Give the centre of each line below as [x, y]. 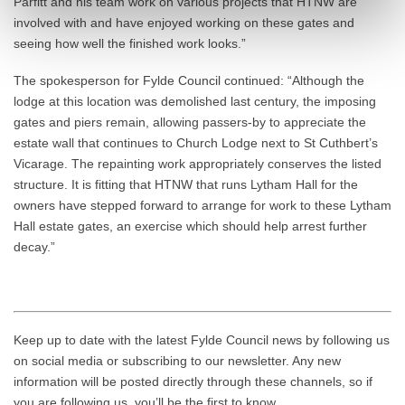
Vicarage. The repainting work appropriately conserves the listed [198, 164]
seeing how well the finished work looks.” [130, 43]
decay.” [34, 247]
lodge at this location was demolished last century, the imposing [195, 101]
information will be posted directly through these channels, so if [193, 381]
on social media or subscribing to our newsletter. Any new [177, 360]
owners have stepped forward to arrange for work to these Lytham [202, 205]
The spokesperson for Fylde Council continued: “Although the [189, 80]
